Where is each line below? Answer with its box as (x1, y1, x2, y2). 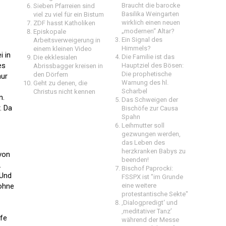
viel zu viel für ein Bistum (33, 11, 104, 18)
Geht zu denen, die (33, 79, 87, 87)
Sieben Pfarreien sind (33, 2, 95, 10)
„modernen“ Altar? (122, 27, 175, 35)
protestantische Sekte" (122, 190, 188, 198)
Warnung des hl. (122, 79, 168, 86)
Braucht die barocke (122, 2, 180, 9)
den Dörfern (33, 71, 68, 78)
